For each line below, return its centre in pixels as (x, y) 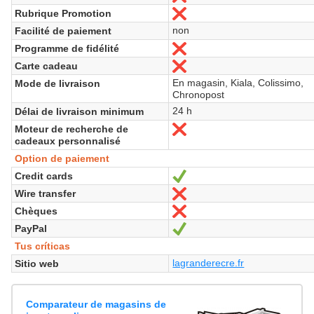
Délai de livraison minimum (79, 111)
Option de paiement (62, 158)
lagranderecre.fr (209, 262)
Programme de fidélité (67, 48)
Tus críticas (42, 246)
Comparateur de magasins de (96, 304)
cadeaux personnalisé (67, 141)
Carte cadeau (46, 66)
